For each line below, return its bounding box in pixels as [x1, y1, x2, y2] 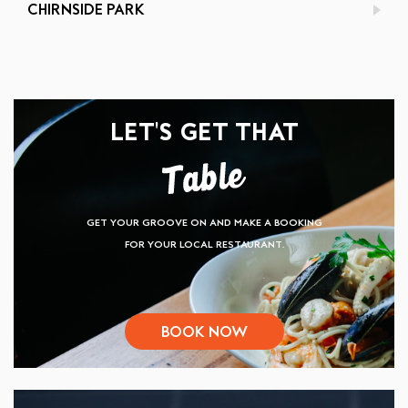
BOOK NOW [160, 322, 248, 341]
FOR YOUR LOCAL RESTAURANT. [124, 239, 284, 251]
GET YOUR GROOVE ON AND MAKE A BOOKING [86, 217, 322, 229]
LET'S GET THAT [109, 118, 299, 147]
